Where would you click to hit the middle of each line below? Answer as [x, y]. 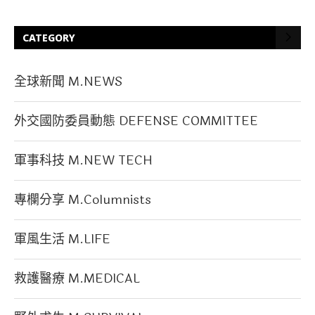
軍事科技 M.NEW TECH [83, 160]
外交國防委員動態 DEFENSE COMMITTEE [136, 121]
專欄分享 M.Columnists [83, 199]
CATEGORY [49, 37]
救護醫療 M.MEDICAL [77, 278]
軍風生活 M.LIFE [62, 239]
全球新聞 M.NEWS [68, 81]
